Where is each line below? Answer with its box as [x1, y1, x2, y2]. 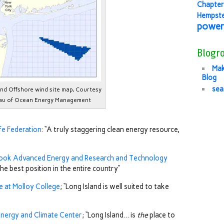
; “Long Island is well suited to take [60, 182, 169, 191]
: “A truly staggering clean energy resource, [41, 125, 179, 134]
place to [148, 210, 175, 219]
